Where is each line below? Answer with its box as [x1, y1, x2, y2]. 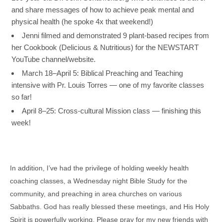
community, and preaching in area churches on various [10, 190, 182, 198]
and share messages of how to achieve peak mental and [11, 5, 194, 14]
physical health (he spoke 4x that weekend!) [11, 17, 153, 26]
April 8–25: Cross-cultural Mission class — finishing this [22, 107, 201, 115]
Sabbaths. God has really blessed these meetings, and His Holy [10, 203, 209, 211]
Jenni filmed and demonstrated [22, 31, 121, 40]
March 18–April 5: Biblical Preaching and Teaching [22, 69, 183, 78]
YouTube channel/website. [11, 55, 96, 64]
